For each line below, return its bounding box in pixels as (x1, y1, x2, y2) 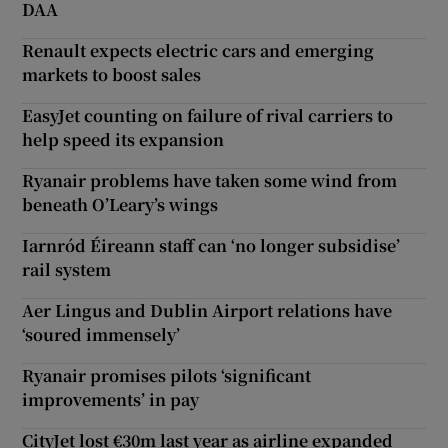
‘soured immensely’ (22, 322, 181, 346)
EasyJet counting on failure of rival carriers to (22, 103, 394, 127)
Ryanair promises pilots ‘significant (22, 363, 312, 387)
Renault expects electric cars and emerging (22, 38, 375, 62)
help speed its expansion (22, 127, 225, 151)
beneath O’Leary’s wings (22, 192, 219, 216)
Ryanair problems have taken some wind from (22, 168, 398, 192)
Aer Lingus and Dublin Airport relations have (22, 298, 393, 322)
